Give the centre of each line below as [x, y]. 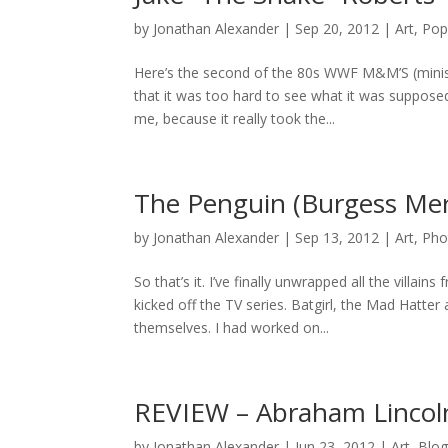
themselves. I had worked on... [232, 328]
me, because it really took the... [235, 119]
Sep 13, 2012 [337, 238]
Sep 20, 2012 [337, 29]
